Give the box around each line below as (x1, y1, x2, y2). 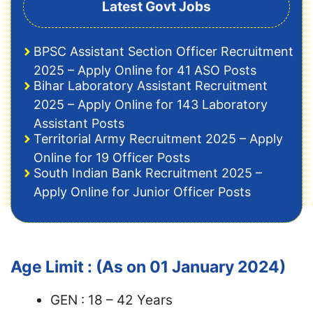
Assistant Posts (34, 115, 124, 131)
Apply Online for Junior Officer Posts (34, 184, 251, 199)
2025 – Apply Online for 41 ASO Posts (34, 62, 256, 78)
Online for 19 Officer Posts (34, 150, 190, 165)
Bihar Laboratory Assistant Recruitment (34, 78, 268, 93)
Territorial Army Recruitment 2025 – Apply (34, 131, 283, 146)
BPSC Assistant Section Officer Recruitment (34, 43, 293, 59)
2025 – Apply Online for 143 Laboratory (34, 96, 268, 112)
